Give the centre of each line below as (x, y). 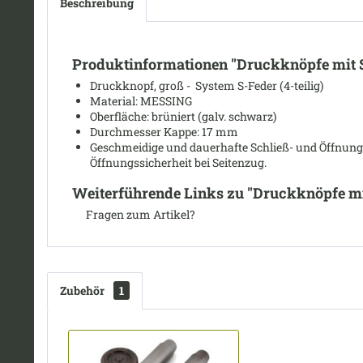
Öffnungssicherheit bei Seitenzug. (178, 162)
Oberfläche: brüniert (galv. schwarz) (183, 116)
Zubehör (83, 290)
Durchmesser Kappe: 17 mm (164, 132)
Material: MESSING (141, 101)
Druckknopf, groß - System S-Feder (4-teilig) (207, 85)
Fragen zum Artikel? (139, 214)
